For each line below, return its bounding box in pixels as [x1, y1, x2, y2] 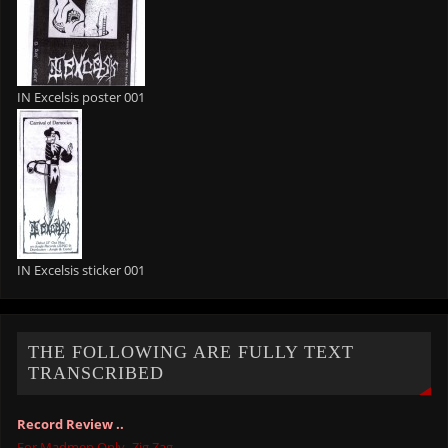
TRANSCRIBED [28, 363, 165, 384]
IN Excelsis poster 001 [17, 88, 146, 106]
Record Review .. [17, 416, 125, 434]
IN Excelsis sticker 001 [17, 261, 146, 279]
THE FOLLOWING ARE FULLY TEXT [28, 342, 355, 363]
